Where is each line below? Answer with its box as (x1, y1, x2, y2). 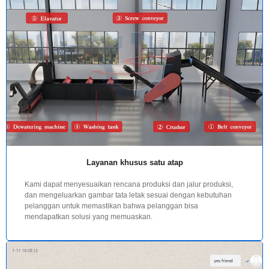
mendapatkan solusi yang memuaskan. (25, 212, 153, 221)
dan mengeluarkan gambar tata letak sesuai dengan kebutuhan (25, 190, 232, 199)
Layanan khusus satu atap (86, 157, 183, 167)
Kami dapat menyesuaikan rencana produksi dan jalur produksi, (25, 180, 233, 189)
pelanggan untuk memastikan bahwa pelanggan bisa (25, 201, 198, 210)
